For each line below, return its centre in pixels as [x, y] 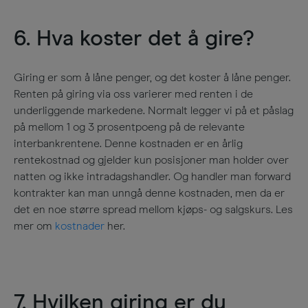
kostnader [80, 226]
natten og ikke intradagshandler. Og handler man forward [152, 177]
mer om [34, 226]
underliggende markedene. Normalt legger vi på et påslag [154, 111]
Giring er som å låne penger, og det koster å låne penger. [152, 78]
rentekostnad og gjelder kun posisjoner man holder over [151, 160]
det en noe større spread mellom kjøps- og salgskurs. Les [153, 210]
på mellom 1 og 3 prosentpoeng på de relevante [129, 127]
